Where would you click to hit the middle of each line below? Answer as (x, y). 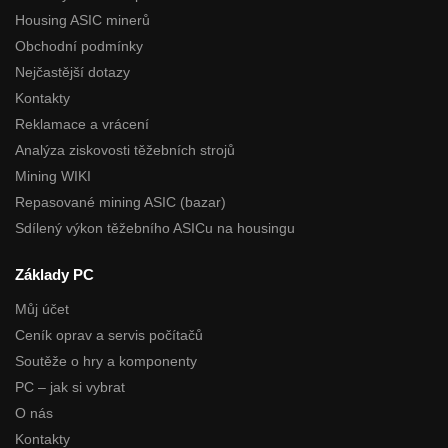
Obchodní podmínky (79, 46)
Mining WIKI (53, 176)
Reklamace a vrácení (82, 124)
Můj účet (42, 308)
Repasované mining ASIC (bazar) (120, 202)
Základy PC (54, 275)
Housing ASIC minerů (82, 20)
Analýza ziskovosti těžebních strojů (125, 150)
